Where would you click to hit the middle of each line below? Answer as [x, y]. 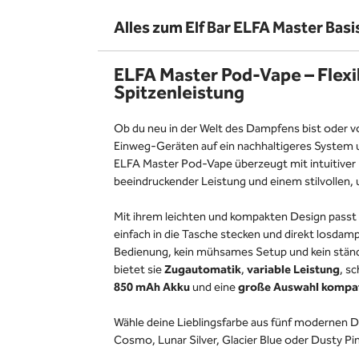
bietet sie [139, 270]
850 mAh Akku [152, 288]
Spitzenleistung [179, 93]
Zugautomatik [203, 270]
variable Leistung [292, 270]
